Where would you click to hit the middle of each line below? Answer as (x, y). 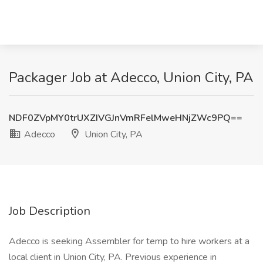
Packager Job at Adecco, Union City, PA (131, 77)
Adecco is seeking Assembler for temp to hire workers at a (129, 241)
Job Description (50, 211)
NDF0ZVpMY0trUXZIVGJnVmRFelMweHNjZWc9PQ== (126, 118)
